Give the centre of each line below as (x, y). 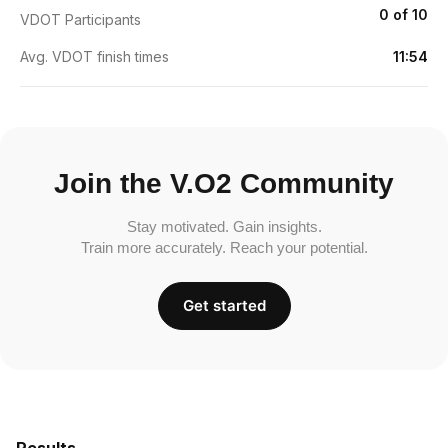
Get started (224, 305)
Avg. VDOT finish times (94, 56)
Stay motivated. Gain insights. (224, 226)
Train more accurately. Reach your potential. (224, 247)
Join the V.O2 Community (224, 183)
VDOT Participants (80, 19)
